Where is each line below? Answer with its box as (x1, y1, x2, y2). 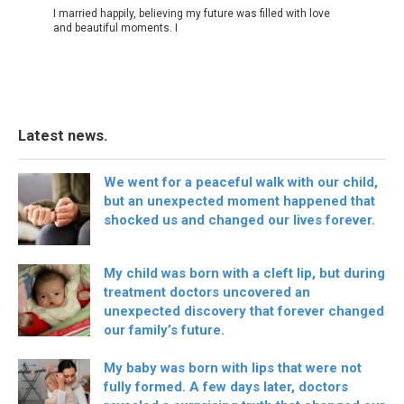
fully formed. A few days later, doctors (104, 378, 348, 395)
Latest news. (18, 126, 107, 144)
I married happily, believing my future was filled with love (53, 6, 330, 20)
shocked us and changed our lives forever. (104, 211, 375, 228)
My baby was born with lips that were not (104, 359, 362, 376)
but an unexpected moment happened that (104, 192, 375, 209)
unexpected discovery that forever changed (104, 302, 384, 319)
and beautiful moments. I (53, 21, 178, 34)
